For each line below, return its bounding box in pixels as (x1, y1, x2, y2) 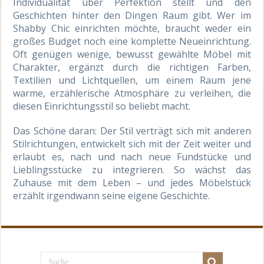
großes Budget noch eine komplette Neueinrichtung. (13, 35, 251, 48)
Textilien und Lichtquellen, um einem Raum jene (13, 74, 251, 87)
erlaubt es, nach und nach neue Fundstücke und (13, 150, 251, 164)
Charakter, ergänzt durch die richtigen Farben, (13, 61, 251, 74)
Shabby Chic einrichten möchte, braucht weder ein (13, 22, 251, 35)
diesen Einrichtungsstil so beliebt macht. (13, 100, 191, 113)
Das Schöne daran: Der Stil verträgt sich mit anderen (13, 124, 251, 138)
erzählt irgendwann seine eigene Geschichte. (13, 189, 210, 203)
